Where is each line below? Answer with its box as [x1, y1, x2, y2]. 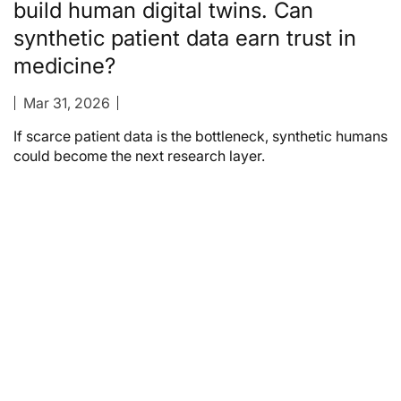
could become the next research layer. [13, 147, 265, 166]
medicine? [13, 53, 115, 80]
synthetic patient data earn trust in [13, 25, 356, 52]
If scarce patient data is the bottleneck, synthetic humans [13, 127, 388, 146]
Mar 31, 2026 [22, 94, 110, 113]
